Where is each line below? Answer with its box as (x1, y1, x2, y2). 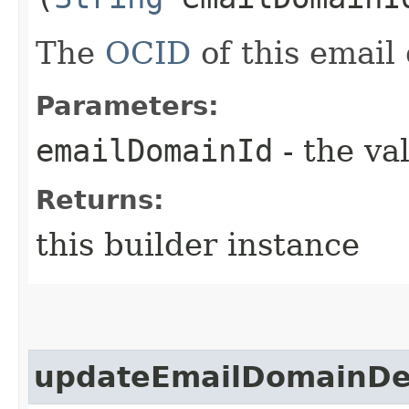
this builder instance (36, 225, 360, 263)
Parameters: (36, 89, 219, 121)
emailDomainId (36, 131, 273, 169)
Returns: (36, 184, 164, 215)
